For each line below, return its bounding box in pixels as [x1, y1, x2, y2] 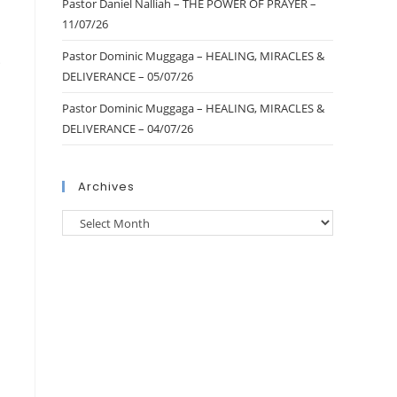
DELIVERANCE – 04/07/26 [62, 121, 193, 136]
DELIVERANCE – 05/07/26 [62, 68, 193, 84]
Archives [78, 178, 135, 195]
